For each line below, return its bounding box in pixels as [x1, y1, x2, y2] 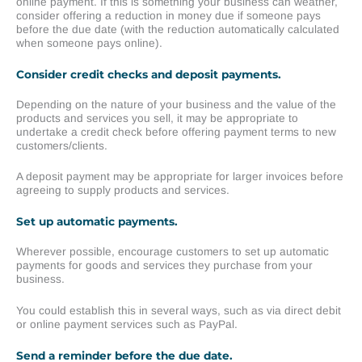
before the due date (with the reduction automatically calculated [16, 23, 339, 36]
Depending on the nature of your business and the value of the [16, 98, 336, 111]
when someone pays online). [16, 36, 162, 49]
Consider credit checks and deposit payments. [16, 67, 281, 81]
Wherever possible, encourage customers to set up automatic [16, 246, 329, 259]
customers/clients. [16, 139, 107, 152]
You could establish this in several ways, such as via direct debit [16, 305, 341, 318]
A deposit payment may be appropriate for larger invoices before [16, 170, 343, 183]
